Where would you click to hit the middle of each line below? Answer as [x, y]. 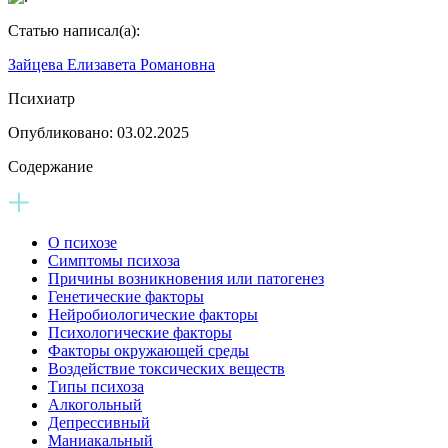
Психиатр [41, 98]
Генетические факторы [126, 296]
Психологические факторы [140, 332]
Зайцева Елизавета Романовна [111, 64]
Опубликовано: [62, 132]
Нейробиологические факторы [153, 314]
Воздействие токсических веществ [166, 368]
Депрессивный [99, 422]
